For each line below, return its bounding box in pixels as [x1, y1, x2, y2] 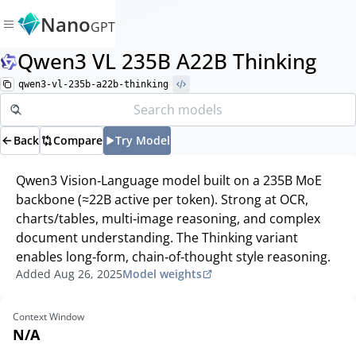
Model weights [122, 266, 202, 281]
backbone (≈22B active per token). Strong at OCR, [16, 191, 308, 208]
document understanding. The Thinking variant [16, 229, 298, 246]
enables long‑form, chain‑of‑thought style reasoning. [16, 248, 331, 265]
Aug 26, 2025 [54, 266, 122, 281]
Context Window [13, 310, 84, 323]
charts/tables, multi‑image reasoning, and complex [16, 210, 320, 227]
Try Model [115, 133, 170, 148]
